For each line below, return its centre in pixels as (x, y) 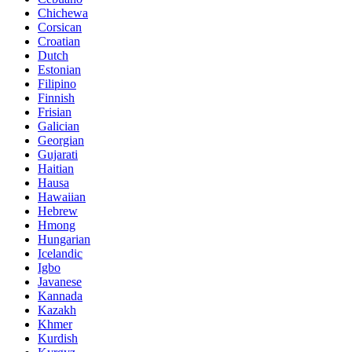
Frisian (55, 112)
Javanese (60, 282)
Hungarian (64, 240)
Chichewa (63, 13)
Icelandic (60, 254)
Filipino (57, 84)
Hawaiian (62, 197)
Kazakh (57, 310)
